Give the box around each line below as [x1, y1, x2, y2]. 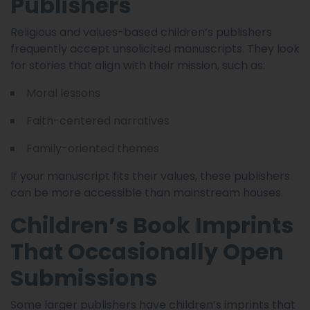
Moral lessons [26, 84, 100, 101]
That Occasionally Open [10, 235, 284, 267]
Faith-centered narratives [26, 112, 170, 129]
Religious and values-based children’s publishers [10, 24, 272, 40]
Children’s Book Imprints [10, 209, 293, 241]
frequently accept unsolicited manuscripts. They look [10, 40, 300, 57]
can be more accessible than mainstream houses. [10, 184, 283, 201]
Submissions [10, 262, 157, 293]
